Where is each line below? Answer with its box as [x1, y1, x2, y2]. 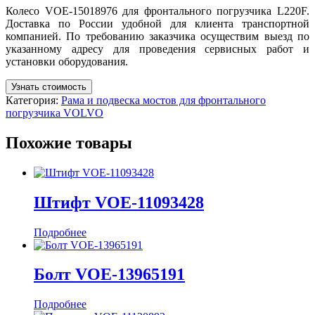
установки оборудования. [6, 55, 128, 67]
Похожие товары [6, 133, 132, 152]
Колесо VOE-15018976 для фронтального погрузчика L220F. [6, 4, 309, 17]
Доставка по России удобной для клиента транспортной [6, 17, 309, 30]
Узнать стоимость [11, 81, 86, 92]
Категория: [6, 94, 61, 106]
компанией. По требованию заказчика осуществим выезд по [6, 30, 309, 42]
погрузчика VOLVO [6, 106, 103, 119]
